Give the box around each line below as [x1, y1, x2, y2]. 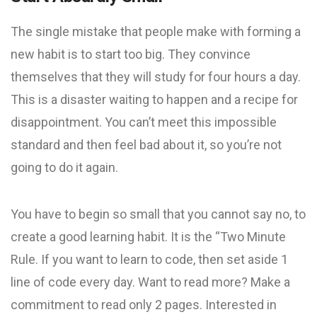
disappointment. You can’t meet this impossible [11, 115, 277, 129]
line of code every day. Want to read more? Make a [11, 275, 290, 289]
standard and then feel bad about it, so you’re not [11, 137, 282, 152]
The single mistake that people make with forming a [11, 24, 301, 39]
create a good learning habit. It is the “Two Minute [11, 229, 286, 244]
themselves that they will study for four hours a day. [11, 69, 301, 84]
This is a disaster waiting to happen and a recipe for [11, 92, 298, 107]
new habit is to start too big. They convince [11, 47, 250, 62]
